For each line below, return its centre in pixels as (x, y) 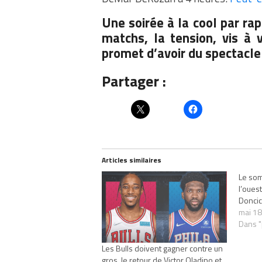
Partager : (134, 81)
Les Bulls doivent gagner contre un (162, 248)
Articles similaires (132, 160)
